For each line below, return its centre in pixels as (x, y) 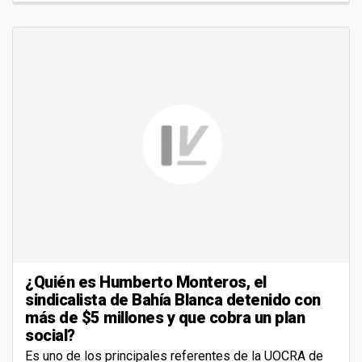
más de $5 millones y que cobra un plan (165, 317)
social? (50, 335)
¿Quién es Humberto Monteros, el (146, 282)
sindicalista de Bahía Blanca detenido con (173, 299)
